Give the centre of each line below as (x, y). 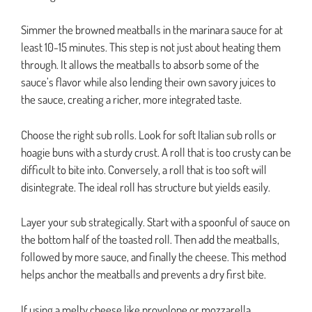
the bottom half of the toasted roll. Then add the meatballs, (150, 240)
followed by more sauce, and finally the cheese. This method (154, 257)
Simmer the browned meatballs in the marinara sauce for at (152, 30)
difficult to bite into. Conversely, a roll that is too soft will (144, 169)
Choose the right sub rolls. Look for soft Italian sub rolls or (149, 134)
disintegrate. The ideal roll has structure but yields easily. (146, 187)
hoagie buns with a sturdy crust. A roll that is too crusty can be (156, 152)
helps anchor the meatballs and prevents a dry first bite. (143, 274)
